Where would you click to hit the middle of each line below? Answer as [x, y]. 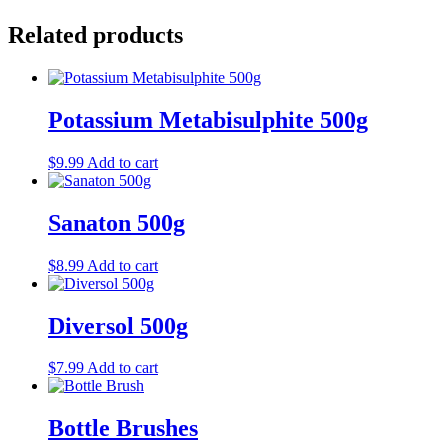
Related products [95, 35]
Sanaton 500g [116, 222]
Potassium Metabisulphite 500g [208, 119]
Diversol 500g [118, 325]
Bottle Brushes [123, 428]
